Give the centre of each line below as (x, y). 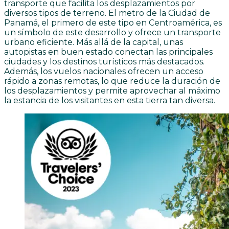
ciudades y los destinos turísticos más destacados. (104, 61)
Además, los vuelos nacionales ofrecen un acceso (104, 71)
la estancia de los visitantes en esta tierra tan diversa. (110, 100)
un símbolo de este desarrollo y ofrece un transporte (112, 32)
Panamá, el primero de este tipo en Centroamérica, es (113, 22)
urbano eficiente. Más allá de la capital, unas (94, 42)
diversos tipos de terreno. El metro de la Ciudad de (107, 13)
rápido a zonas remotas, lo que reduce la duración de (112, 81)
